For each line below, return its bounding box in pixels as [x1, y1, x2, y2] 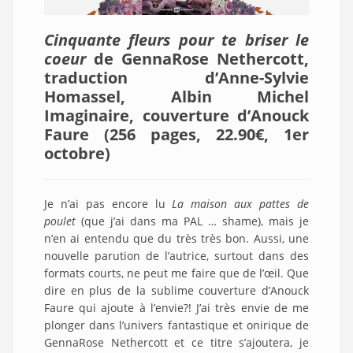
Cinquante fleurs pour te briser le [44, 29, 309, 51]
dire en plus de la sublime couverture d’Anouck [44, 283, 309, 299]
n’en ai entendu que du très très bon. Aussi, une [44, 231, 309, 247]
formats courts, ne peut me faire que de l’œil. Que [44, 266, 309, 281]
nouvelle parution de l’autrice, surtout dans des [44, 248, 309, 264]
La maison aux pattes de [172, 196, 310, 212]
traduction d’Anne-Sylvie [44, 67, 309, 89]
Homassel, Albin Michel [44, 86, 309, 108]
